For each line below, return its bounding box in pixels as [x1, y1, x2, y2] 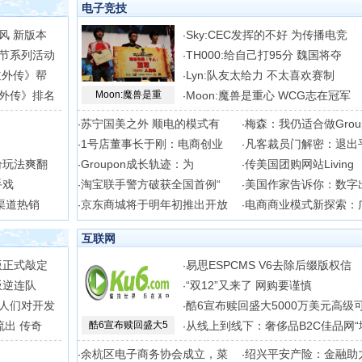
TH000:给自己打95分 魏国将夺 [186, 48, 342, 61]
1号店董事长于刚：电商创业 [81, 137, 223, 150]
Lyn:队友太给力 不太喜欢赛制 [186, 69, 335, 82]
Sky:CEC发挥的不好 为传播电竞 [186, 28, 347, 41]
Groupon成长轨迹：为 [81, 158, 194, 170]
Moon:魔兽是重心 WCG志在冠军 [186, 89, 351, 102]
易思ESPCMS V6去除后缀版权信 [186, 259, 351, 271]
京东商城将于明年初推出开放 [81, 198, 228, 211]
